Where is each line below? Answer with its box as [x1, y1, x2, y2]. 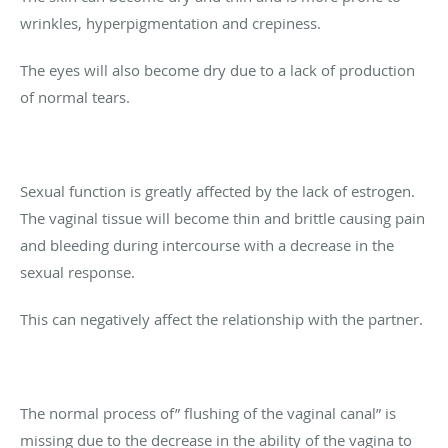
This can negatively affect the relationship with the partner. [20, 308, 423, 329]
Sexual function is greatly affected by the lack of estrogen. [20, 180, 415, 201]
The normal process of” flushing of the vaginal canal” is [20, 402, 396, 423]
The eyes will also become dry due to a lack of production [20, 59, 415, 80]
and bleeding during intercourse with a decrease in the [20, 234, 394, 255]
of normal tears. [20, 86, 130, 107]
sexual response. [20, 261, 135, 282]
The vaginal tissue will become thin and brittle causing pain [20, 207, 425, 228]
